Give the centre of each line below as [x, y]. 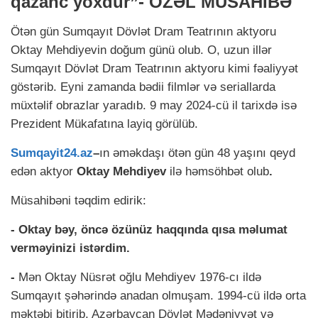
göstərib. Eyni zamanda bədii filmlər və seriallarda [143, 87]
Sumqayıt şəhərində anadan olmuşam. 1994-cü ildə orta [158, 296]
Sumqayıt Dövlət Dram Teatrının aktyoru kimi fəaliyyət [154, 69]
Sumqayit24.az [52, 153]
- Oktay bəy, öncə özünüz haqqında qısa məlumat [149, 230]
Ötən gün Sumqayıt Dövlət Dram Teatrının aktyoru [143, 32]
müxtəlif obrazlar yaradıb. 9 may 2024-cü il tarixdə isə [154, 106]
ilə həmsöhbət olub [219, 172]
